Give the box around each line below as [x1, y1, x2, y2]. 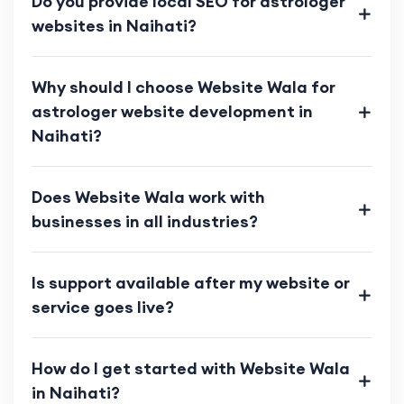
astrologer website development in [32, 101, 313, 123]
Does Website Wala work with [32, 187, 265, 208]
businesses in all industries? [32, 211, 258, 233]
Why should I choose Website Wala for [32, 77, 335, 98]
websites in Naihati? [32, 15, 197, 37]
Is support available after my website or [32, 272, 350, 294]
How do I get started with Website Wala [32, 358, 350, 380]
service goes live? [32, 297, 174, 318]
